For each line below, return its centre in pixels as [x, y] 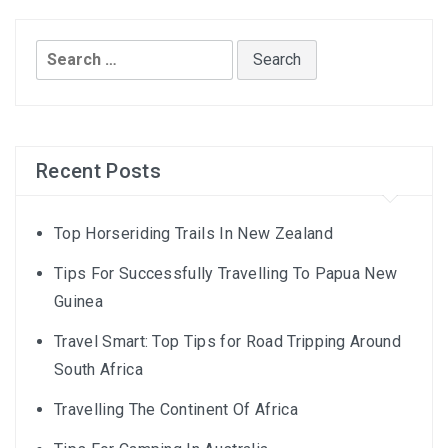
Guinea [78, 302]
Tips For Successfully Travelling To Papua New [226, 274]
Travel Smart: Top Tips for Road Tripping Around [228, 342]
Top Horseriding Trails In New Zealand [193, 234]
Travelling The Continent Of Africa [176, 410]
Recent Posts [98, 171]
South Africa [98, 370]
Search [63, 53]
